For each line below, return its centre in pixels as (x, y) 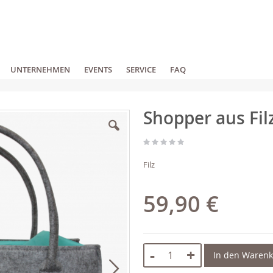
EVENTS (98, 70)
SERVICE (141, 70)
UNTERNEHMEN (40, 70)
